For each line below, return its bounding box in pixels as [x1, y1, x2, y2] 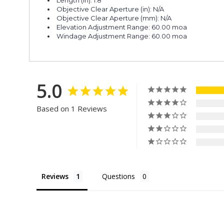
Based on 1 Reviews [36, 103, 107, 113]
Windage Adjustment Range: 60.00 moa [56, 31, 187, 40]
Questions [102, 171, 135, 181]
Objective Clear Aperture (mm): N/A [56, 13, 172, 22]
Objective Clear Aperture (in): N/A [56, 4, 164, 13]
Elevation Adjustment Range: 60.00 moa [56, 22, 187, 31]
